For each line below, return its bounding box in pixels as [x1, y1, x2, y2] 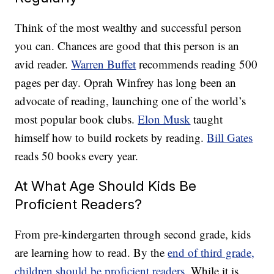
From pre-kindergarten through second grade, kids [15, 226, 251, 242]
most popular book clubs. [15, 111, 138, 127]
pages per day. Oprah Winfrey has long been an [15, 75, 237, 91]
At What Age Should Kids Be [15, 177, 197, 194]
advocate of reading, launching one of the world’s [15, 93, 246, 109]
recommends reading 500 [136, 56, 258, 72]
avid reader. [15, 56, 72, 72]
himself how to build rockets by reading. [15, 130, 207, 146]
